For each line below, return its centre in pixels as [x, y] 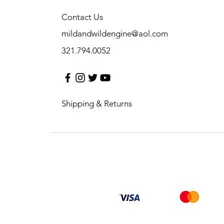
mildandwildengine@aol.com [115, 33]
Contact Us [82, 17]
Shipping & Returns [97, 103]
